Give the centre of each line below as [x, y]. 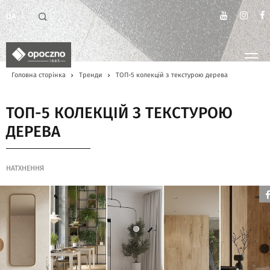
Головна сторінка [39, 75]
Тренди [91, 75]
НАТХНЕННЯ [25, 168]
